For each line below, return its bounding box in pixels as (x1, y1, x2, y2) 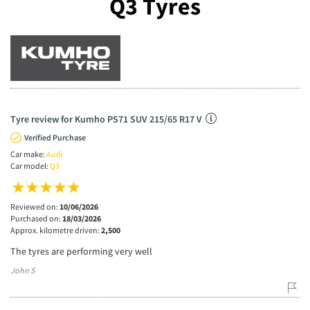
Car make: (10, 148, 46, 159)
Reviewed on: (10, 201, 60, 212)
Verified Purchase (24, 131, 86, 143)
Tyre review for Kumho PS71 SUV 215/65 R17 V (10, 112, 202, 125)
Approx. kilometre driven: (10, 224, 101, 235)
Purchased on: (10, 212, 62, 224)
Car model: (10, 160, 50, 171)
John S (10, 264, 35, 275)
